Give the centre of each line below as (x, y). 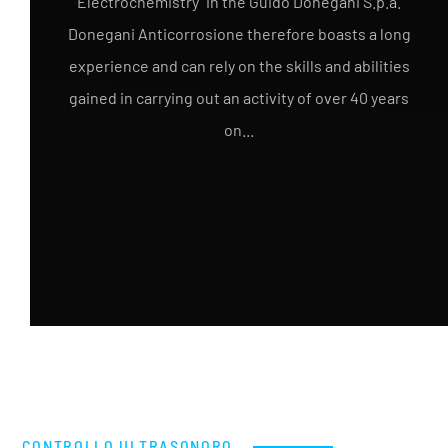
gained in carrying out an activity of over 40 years (239, 97)
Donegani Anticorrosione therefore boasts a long (239, 33)
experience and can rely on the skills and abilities (239, 65)
